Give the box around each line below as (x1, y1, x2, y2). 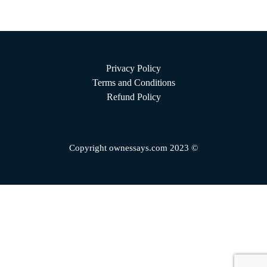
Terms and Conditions (92, 77, 175, 88)
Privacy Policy (106, 63, 161, 73)
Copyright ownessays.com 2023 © (69, 143, 198, 153)
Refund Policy (106, 92, 161, 102)
